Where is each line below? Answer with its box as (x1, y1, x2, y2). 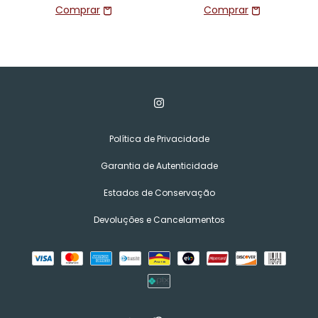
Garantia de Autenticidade (100, 160, 218, 172)
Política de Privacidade (109, 133, 209, 145)
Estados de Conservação (103, 187, 215, 199)
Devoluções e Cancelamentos (93, 214, 225, 226)
